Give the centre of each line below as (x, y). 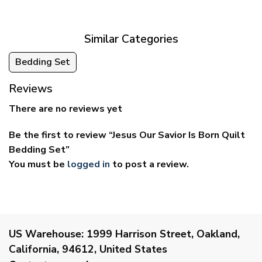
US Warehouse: (46, 234)
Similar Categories (131, 39)
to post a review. (149, 165)
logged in (89, 165)
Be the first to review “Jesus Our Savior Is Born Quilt (127, 135)
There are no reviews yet (65, 108)
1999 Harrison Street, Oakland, (162, 234)
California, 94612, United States (88, 249)
